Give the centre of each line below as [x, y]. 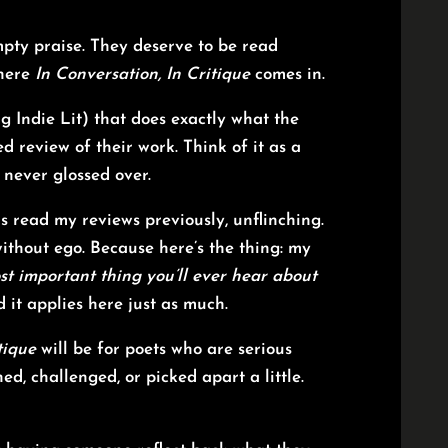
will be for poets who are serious [164, 350]
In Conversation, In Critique [143, 75]
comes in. [288, 75]
